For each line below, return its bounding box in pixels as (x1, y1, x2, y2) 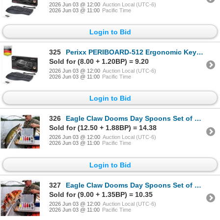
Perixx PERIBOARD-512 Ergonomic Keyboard (66, 48, 196, 56)
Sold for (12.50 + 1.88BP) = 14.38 (49, 124, 157, 132)
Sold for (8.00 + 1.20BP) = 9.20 (49, 57, 149, 65)
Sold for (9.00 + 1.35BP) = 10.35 (49, 190, 153, 198)
